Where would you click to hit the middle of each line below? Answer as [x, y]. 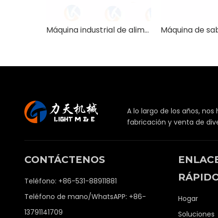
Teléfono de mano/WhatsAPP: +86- [85, 197]
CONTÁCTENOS [65, 160]
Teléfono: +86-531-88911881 [71, 181]
